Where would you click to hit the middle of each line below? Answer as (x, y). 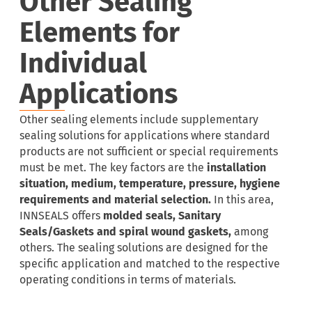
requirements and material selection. (115, 200)
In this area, (242, 200)
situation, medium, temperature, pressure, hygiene (150, 184)
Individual (83, 63)
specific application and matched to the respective (150, 264)
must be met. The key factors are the (113, 168)
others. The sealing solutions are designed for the (144, 248)
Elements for (100, 32)
